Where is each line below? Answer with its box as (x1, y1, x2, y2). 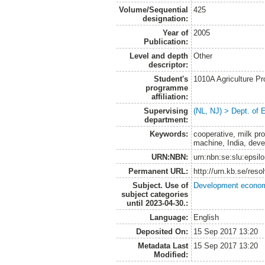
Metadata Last (137, 241, 188, 250)
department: (144, 115, 188, 124)
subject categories (121, 189, 188, 199)
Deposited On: (135, 227, 188, 236)
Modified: (153, 250, 188, 259)
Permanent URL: (128, 166, 188, 176)
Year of (162, 28, 188, 37)
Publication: (143, 37, 188, 46)
